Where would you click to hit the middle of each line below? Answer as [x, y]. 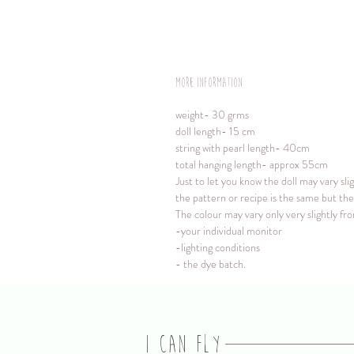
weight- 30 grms [212, 114]
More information [209, 82]
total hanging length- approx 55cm [252, 164]
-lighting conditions [218, 247]
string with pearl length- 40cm [243, 147]
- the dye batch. [211, 264]
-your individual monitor [229, 230]
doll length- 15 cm [215, 131]
